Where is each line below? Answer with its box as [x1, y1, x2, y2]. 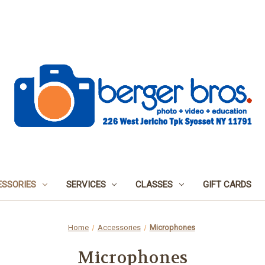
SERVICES [66, 179, 106, 190]
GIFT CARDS [203, 179, 252, 190]
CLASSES [135, 179, 173, 190]
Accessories [97, 222, 141, 232]
